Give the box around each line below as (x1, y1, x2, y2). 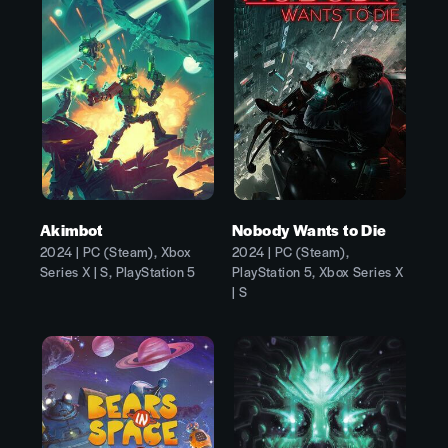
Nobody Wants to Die (231, 218, 387, 240)
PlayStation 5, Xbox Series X (231, 261, 404, 281)
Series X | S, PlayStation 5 (40, 261, 196, 281)
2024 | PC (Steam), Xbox (40, 241, 192, 261)
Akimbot (40, 218, 103, 240)
